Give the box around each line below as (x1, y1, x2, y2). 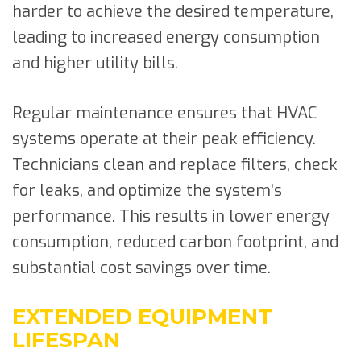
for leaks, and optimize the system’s (12, 179, 282, 201)
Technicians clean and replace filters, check (12, 153, 338, 176)
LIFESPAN (12, 326, 120, 353)
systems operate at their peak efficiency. (12, 127, 316, 150)
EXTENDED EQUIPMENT (12, 303, 272, 330)
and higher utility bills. (12, 52, 178, 74)
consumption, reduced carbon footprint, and (12, 230, 338, 253)
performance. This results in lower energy (12, 205, 330, 227)
